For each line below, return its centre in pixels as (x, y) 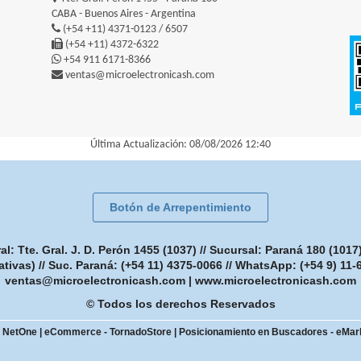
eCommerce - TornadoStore (108, 332)
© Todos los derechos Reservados (180, 303)
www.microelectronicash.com (276, 280)
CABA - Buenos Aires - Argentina (124, 15)
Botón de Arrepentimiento (180, 207)
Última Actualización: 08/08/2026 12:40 (180, 144)
